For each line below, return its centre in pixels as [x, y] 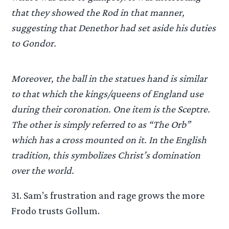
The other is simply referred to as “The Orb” [101, 124]
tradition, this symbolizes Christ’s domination [106, 155]
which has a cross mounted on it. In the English [109, 139]
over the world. [43, 170]
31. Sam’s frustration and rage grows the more [108, 195]
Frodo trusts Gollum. [56, 210]
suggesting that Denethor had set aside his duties [114, 28]
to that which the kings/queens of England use [108, 93]
